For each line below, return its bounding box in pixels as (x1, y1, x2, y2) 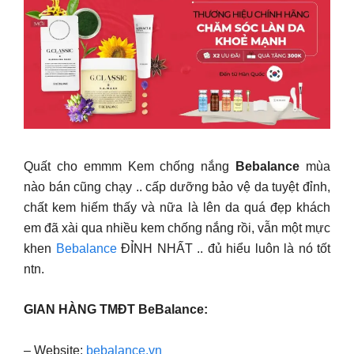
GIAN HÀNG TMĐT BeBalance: (24, 303, 211, 316)
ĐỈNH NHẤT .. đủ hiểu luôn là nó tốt (116, 241, 330, 255)
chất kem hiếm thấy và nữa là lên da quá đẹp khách (24, 200, 330, 214)
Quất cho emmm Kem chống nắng (24, 159, 236, 173)
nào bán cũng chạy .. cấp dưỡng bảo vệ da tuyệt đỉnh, (24, 179, 330, 194)
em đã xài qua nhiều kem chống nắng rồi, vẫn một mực (24, 220, 330, 235)
